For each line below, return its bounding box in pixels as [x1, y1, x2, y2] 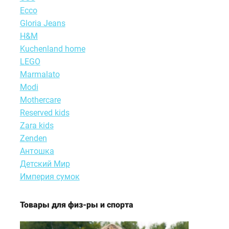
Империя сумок [19, 171, 80, 181]
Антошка [19, 146, 54, 156]
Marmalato [19, 69, 60, 79]
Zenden [19, 133, 47, 143]
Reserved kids [19, 107, 70, 118]
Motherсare [19, 95, 61, 105]
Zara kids [19, 120, 54, 130]
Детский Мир [19, 158, 70, 169]
